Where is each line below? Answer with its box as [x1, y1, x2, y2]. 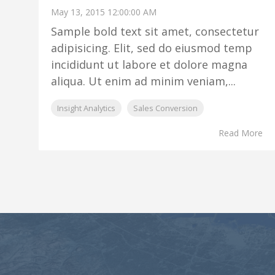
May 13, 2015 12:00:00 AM [51, 6, 157, 18]
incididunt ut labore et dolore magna [51, 57, 247, 72]
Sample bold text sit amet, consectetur [51, 24, 259, 39]
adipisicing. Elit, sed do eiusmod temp [51, 41, 252, 55]
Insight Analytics [57, 103, 115, 114]
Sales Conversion [133, 103, 198, 114]
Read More [218, 127, 263, 139]
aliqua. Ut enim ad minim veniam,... [51, 74, 236, 88]
